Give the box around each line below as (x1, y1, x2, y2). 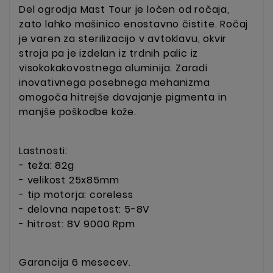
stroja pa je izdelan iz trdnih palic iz (19, 46, 199, 60)
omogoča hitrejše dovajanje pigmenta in (19, 90, 227, 104)
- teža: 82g (19, 158, 74, 172)
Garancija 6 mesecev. (19, 255, 131, 270)
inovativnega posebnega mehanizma (19, 75, 210, 90)
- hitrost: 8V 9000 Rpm (19, 216, 135, 231)
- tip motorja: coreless (19, 187, 133, 202)
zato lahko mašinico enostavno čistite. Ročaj (19, 16, 249, 31)
